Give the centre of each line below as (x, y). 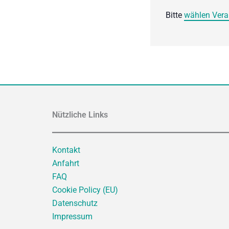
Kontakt (66, 150)
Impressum (72, 216)
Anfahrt (66, 163)
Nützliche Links (80, 115)
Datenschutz (75, 203)
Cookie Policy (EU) (85, 190)
